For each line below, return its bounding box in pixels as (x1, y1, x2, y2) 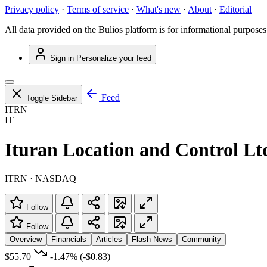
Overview (10, 235, 42, 244)
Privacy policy (5, 4, 59, 15)
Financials (51, 235, 86, 244)
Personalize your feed (76, 54, 151, 63)
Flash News (132, 235, 172, 244)
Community (182, 235, 221, 244)
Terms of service (67, 4, 129, 15)
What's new (136, 4, 181, 15)
